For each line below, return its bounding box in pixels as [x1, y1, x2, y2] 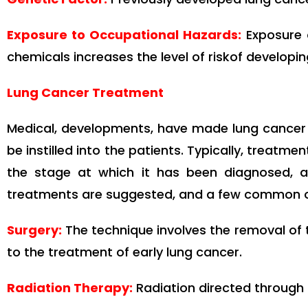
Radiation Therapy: [7, 279, 133, 297]
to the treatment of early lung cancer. [7, 243, 242, 261]
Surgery [7, 221, 58, 239]
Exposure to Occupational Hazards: [7, 26, 241, 44]
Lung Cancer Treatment [7, 84, 164, 102]
